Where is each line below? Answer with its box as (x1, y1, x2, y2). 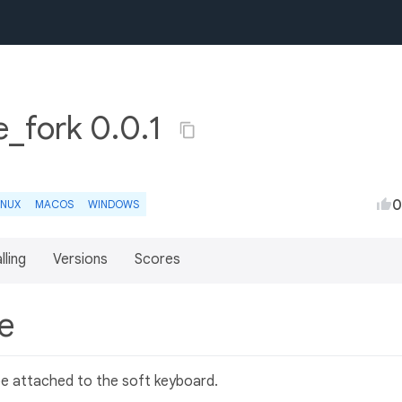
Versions (53, 250, 108, 268)
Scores (135, 250, 180, 268)
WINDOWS (88, 197, 139, 211)
